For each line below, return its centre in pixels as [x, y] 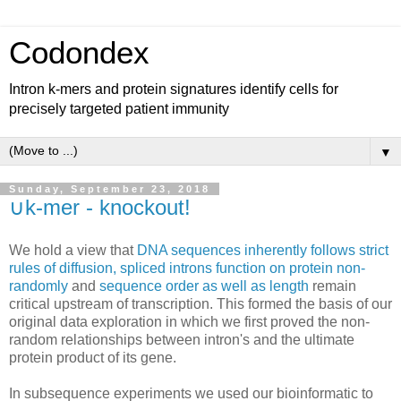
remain [333, 286]
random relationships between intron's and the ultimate [182, 339]
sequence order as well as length [204, 286]
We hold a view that [73, 250]
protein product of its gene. [93, 357]
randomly [38, 286]
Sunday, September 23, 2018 [110, 189]
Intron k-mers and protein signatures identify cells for [174, 89]
